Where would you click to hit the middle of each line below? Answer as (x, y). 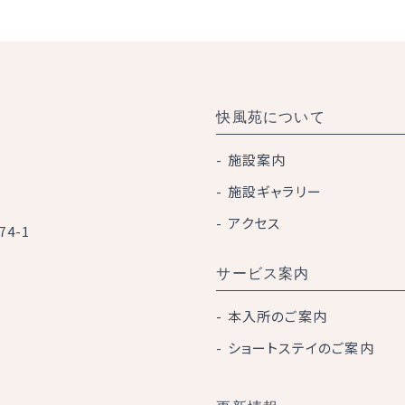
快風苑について (271, 117)
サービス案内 (263, 273)
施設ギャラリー (274, 191)
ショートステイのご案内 (301, 348)
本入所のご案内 (277, 316)
